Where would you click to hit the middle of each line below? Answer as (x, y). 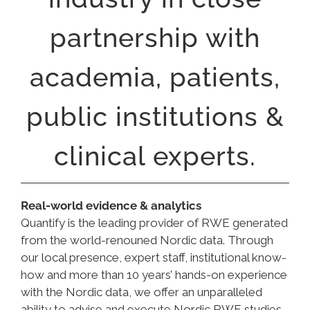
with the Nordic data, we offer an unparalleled (142, 292)
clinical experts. (155, 156)
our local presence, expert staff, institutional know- (154, 257)
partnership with (155, 38)
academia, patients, (155, 77)
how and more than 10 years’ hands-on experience (154, 275)
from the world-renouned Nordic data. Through (147, 240)
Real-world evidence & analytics (111, 206)
